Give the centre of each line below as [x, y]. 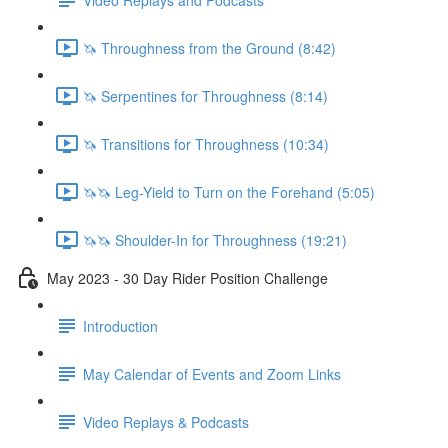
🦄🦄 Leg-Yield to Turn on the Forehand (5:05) [229, 191]
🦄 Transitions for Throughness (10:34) [206, 143]
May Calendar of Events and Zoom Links [212, 373]
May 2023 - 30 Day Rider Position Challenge [187, 277]
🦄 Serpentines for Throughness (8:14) [205, 95]
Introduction [120, 325]
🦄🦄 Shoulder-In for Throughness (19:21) [215, 239]
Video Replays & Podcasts [166, 421]
